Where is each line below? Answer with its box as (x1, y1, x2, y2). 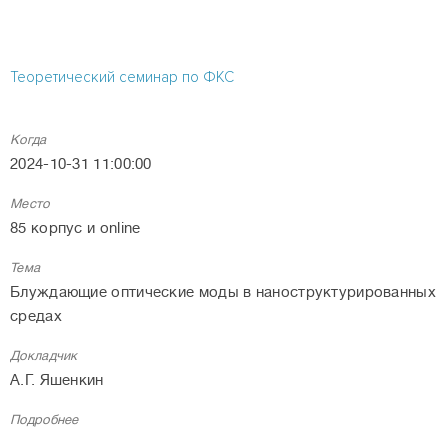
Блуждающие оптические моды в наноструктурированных (10, 283, 436, 301)
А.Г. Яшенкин (10, 371, 104, 389)
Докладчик (10, 347, 78, 363)
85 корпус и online (10, 219, 141, 237)
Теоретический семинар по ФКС (10, 67, 234, 86)
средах (10, 307, 62, 325)
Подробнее (10, 411, 79, 427)
